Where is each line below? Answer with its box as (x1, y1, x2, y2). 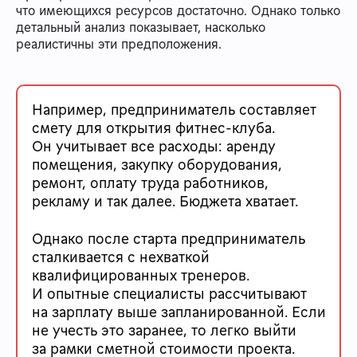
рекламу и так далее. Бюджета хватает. (32, 191, 298, 211)
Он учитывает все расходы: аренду (32, 136, 276, 156)
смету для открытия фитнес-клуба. (32, 118, 275, 138)
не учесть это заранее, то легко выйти (32, 320, 296, 339)
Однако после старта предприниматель (32, 228, 305, 248)
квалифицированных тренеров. (32, 265, 249, 284)
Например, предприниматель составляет (32, 100, 316, 120)
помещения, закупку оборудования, (32, 155, 282, 175)
